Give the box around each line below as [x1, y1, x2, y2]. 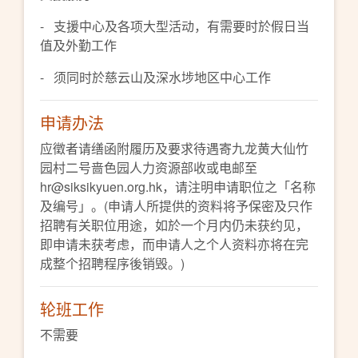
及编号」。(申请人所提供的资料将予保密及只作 [40, 197, 312, 215]
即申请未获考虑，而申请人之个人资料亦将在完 [40, 235, 308, 253]
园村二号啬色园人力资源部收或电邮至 [40, 158, 257, 177]
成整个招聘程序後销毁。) [40, 254, 194, 272]
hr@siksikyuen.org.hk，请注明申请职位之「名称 [40, 177, 316, 196]
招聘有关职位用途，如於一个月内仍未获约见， [40, 216, 308, 234]
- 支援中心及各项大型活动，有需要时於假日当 [40, 17, 309, 35]
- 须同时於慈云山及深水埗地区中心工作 [40, 68, 271, 86]
